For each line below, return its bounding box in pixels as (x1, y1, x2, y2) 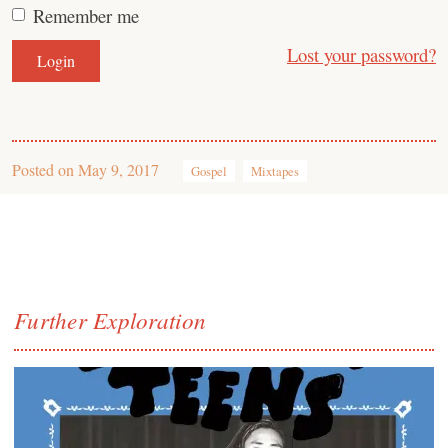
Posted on (12, 159, 78, 180)
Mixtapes (251, 162, 299, 180)
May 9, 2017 (78, 159, 159, 180)
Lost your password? (287, 42, 436, 67)
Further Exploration (14, 304, 207, 335)
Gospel (191, 162, 227, 180)
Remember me (33, 3, 139, 28)
